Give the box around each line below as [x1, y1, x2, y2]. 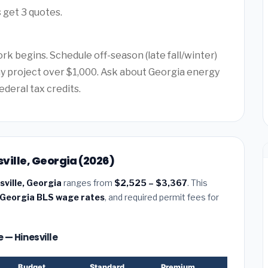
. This [187, 177, 208, 188]
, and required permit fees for [105, 191, 219, 202]
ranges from [62, 177, 114, 188]
